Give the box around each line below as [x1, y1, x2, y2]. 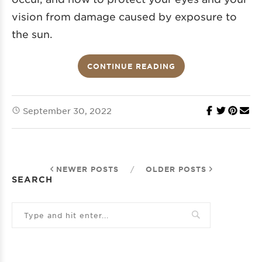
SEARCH [12, 174, 53, 185]
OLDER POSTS [145, 164, 206, 174]
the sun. [12, 28, 53, 40]
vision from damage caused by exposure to [12, 11, 237, 23]
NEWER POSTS [56, 164, 119, 174]
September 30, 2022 [23, 105, 112, 116]
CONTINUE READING [87, 61, 175, 71]
